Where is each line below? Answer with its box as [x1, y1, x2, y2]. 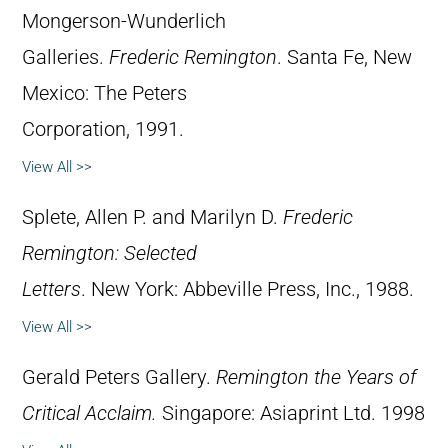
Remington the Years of [216, 365, 416, 389]
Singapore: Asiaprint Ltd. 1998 [162, 401, 425, 425]
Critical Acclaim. [22, 401, 162, 425]
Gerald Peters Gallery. [22, 365, 216, 389]
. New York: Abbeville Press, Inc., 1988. [81, 277, 414, 301]
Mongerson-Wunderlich [22, 9, 226, 33]
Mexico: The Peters [22, 81, 187, 105]
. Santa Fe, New [277, 45, 412, 69]
